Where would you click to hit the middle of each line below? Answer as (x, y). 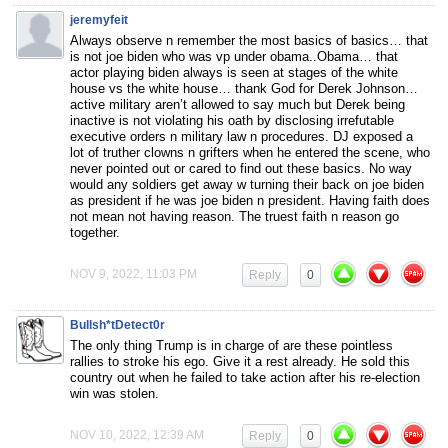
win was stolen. (114, 394)
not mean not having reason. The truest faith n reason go (234, 217)
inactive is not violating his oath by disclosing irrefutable (232, 121)
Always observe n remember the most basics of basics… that (249, 41)
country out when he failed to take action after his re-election (245, 378)
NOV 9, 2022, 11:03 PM (133, 274)
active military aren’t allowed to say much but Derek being (237, 105)
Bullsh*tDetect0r (117, 325)
